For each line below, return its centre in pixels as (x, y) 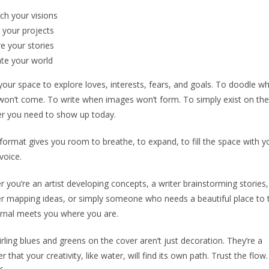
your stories (30, 46)
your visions (33, 16)
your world (31, 61)
